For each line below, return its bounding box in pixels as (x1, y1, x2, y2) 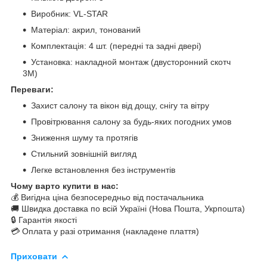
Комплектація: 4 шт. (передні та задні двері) (31, 41, 201, 51)
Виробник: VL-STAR (31, 8, 108, 18)
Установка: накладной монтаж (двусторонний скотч (31, 57, 231, 67)
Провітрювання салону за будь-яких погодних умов (31, 116, 231, 126)
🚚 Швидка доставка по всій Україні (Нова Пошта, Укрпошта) (11, 203, 245, 213)
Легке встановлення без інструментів (31, 164, 175, 175)
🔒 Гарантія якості (11, 215, 77, 225)
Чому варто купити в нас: (11, 181, 119, 191)
